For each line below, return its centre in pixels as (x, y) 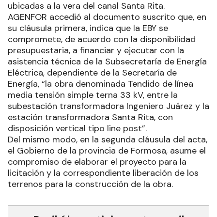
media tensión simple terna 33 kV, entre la (93, 95)
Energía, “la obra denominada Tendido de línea (101, 84)
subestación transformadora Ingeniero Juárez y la (108, 106)
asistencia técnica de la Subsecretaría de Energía (107, 61)
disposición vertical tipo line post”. (77, 128)
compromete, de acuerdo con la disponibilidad (102, 39)
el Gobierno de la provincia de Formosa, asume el (107, 150)
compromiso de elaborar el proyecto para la (97, 162)
